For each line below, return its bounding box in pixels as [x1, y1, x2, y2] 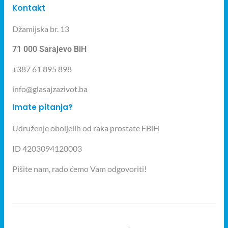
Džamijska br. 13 [12, 23, 69, 34]
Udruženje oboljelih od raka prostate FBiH [12, 123, 159, 133]
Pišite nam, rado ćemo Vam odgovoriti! [12, 163, 147, 174]
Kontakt [12, 2, 45, 13]
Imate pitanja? [12, 101, 73, 112]
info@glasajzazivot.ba [12, 83, 88, 94]
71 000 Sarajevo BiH [12, 44, 87, 54]
